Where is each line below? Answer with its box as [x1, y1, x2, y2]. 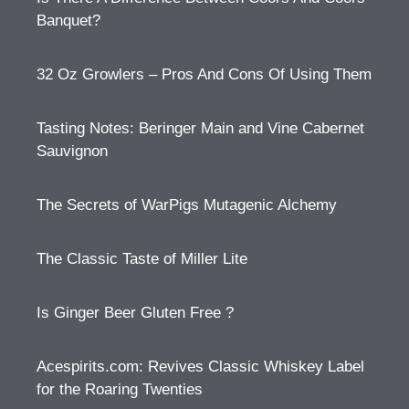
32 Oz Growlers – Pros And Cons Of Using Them [37, 66, 372, 83]
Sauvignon [37, 142, 108, 160]
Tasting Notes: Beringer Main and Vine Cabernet [37, 120, 364, 137]
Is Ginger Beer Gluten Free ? [37, 304, 234, 321]
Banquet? [37, 12, 100, 29]
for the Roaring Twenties [37, 381, 203, 398]
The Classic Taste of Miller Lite [37, 250, 247, 267]
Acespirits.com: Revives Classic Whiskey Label [37, 358, 364, 375]
